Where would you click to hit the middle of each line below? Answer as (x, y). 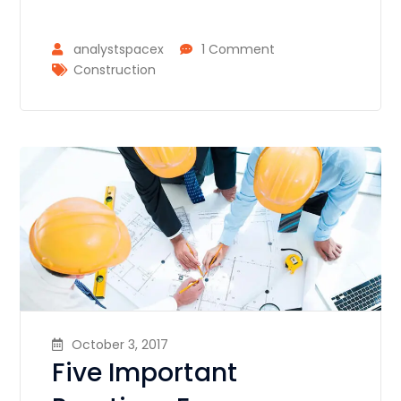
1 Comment (239, 49)
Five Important (145, 372)
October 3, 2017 (120, 344)
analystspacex (119, 49)
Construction (115, 69)
